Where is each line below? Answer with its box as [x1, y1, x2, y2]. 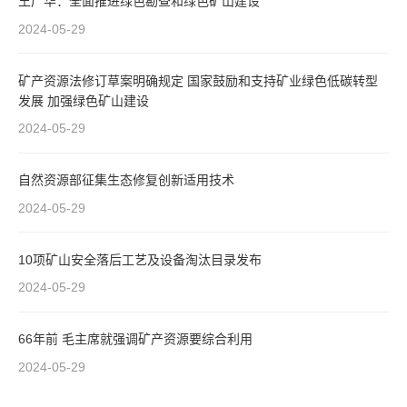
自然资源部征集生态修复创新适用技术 [18, 173, 234, 188]
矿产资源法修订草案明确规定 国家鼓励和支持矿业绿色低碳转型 [18, 73, 378, 88]
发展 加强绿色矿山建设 [18, 93, 149, 108]
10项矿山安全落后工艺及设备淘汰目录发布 [18, 252, 262, 267]
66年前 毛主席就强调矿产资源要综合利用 [18, 332, 253, 347]
